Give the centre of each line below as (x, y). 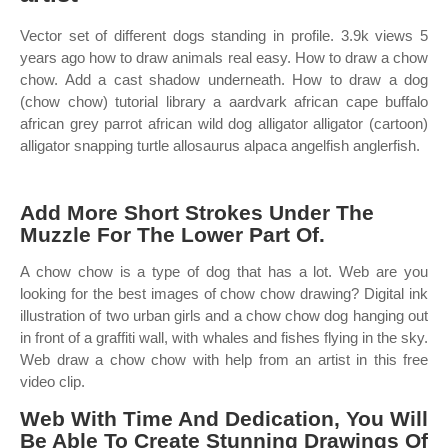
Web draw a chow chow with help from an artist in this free (224, 359)
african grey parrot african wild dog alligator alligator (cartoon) (224, 123)
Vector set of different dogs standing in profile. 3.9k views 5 (224, 35)
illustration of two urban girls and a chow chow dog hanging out (224, 315)
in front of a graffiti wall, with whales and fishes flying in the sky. (224, 337)
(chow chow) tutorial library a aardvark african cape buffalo (224, 101)
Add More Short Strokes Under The (197, 212)
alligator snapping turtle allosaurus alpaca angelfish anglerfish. (220, 145)
